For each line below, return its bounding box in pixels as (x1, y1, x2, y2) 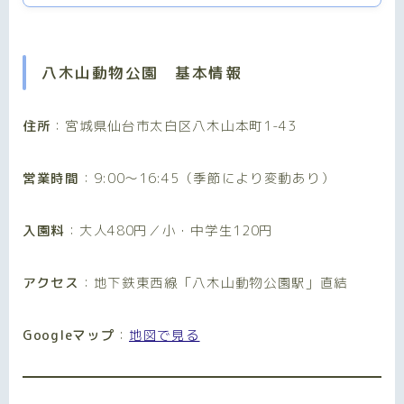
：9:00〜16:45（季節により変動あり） (78, 168, 335, 188)
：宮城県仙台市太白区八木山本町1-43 (50, 115, 297, 135)
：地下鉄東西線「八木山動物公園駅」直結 (78, 272, 349, 292)
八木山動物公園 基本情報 (41, 61, 242, 83)
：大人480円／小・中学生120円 (65, 220, 274, 240)
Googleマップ (23, 325, 115, 344)
